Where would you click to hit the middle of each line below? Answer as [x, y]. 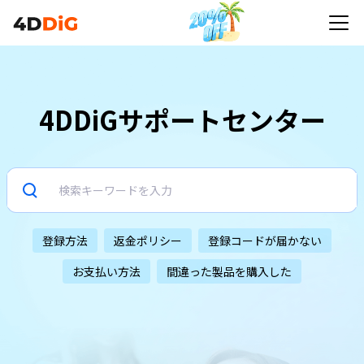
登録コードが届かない [265, 240]
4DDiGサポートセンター [182, 119]
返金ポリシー [148, 240]
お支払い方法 [106, 271]
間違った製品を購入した [229, 271]
